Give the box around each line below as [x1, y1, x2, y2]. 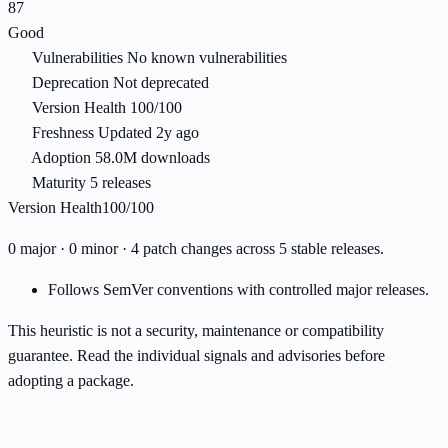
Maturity [32, 174, 86, 192]
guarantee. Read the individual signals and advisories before [8, 347, 385, 365]
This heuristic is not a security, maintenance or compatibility [8, 322, 384, 340]
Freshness [32, 124, 94, 142]
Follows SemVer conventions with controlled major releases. [48, 281, 429, 299]
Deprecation [32, 74, 109, 92]
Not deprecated [113, 74, 209, 92]
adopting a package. [8, 372, 134, 390]
